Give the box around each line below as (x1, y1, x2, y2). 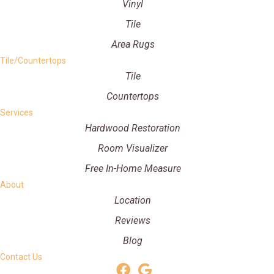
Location (114, 194, 151, 207)
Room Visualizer (98, 143, 168, 155)
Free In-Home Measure (84, 163, 181, 175)
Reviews (115, 215, 150, 227)
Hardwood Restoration (85, 122, 180, 135)
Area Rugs (111, 39, 155, 51)
